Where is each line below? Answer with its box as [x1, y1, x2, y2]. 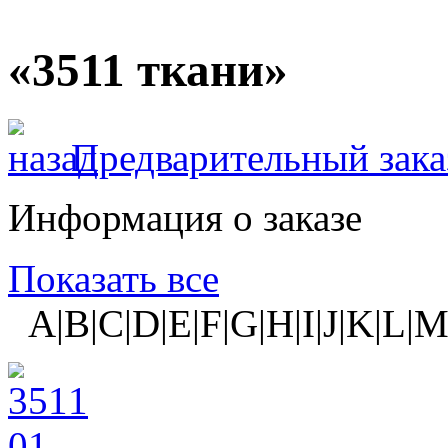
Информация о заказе [8, 195, 362, 239]
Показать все [8, 256, 219, 300]
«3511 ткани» [8, 44, 288, 97]
